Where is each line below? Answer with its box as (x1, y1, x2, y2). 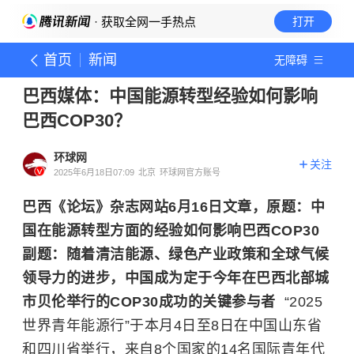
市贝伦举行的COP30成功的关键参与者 (22, 294, 276, 310)
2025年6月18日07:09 (54, 168, 134, 177)
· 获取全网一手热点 (91, 15, 196, 28)
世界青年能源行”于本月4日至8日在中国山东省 (22, 318, 322, 333)
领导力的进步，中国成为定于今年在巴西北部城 (22, 270, 330, 286)
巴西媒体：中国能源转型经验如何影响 (22, 86, 318, 106)
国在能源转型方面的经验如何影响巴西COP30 (22, 223, 324, 239)
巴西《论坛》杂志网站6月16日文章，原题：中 (22, 199, 325, 215)
